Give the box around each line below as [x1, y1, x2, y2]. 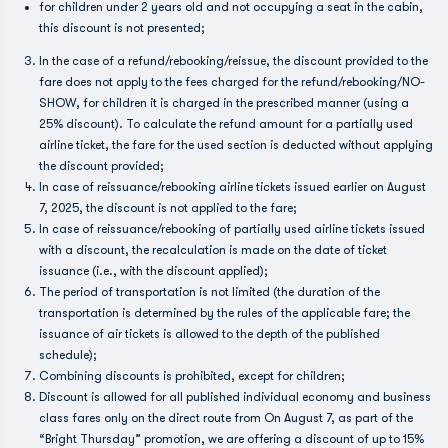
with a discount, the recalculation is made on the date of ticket [39, 243, 387, 257]
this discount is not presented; [39, 21, 211, 35]
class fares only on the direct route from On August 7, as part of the [39, 411, 413, 425]
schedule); [39, 348, 97, 362]
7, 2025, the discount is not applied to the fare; [39, 201, 297, 215]
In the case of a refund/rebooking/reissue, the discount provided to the [39, 54, 428, 68]
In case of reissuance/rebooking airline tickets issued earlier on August [39, 180, 426, 194]
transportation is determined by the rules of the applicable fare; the [39, 306, 410, 320]
